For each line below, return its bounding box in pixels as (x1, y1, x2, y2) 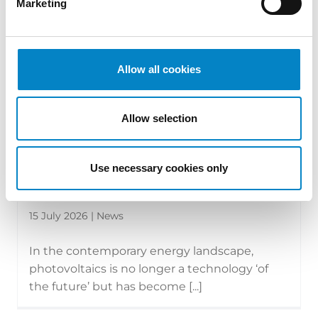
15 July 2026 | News (29, 209, 124, 223)
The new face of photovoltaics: (29, 171, 233, 187)
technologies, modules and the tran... (29, 186, 275, 202)
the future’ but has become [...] (29, 280, 202, 294)
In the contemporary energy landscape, (29, 244, 253, 258)
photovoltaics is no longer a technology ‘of (29, 262, 268, 276)
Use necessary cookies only (90, 161, 228, 174)
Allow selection (121, 112, 197, 124)
